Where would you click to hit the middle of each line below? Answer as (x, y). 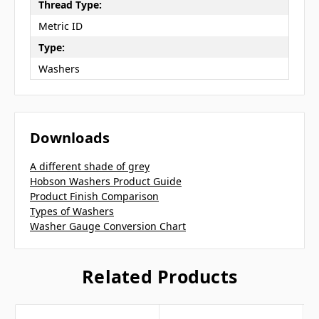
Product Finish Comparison (94, 197)
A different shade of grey (90, 167)
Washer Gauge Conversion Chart (108, 226)
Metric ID (60, 26)
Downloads (70, 138)
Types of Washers (72, 211)
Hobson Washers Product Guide (106, 182)
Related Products (159, 277)
